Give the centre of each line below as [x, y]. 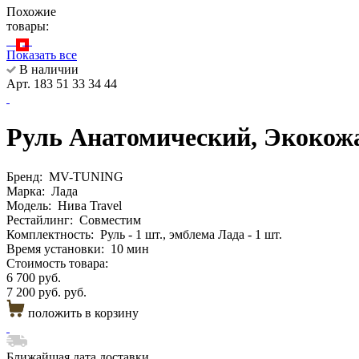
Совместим [110, 220]
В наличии [47, 69]
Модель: [29, 205]
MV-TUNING [86, 176]
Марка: [26, 191]
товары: [28, 26]
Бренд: [24, 176]
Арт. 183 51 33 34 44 [62, 84]
